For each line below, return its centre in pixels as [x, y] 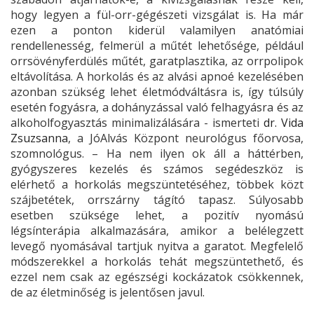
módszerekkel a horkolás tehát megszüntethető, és [157, 261]
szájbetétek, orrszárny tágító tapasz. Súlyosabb [157, 199]
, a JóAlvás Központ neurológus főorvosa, [186, 138]
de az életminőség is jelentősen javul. [110, 292]
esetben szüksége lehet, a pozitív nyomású [157, 215]
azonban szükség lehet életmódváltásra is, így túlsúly [157, 91]
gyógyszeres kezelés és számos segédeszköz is [157, 169]
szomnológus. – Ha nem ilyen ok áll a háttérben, [157, 153]
